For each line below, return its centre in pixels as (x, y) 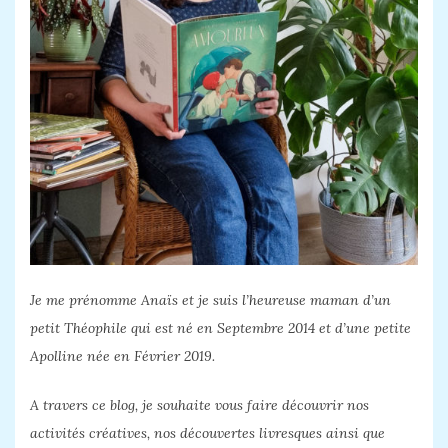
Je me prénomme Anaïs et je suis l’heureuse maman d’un (210, 300)
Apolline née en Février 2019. (122, 356)
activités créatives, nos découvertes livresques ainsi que (207, 433)
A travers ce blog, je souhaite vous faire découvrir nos (199, 405)
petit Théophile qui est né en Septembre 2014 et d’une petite (220, 328)
